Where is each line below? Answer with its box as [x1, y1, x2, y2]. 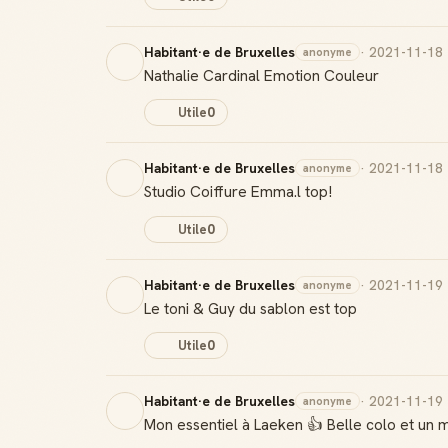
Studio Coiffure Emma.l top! [144, 181, 332, 202]
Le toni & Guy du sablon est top [144, 297, 357, 319]
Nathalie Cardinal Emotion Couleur [144, 64, 379, 86]
